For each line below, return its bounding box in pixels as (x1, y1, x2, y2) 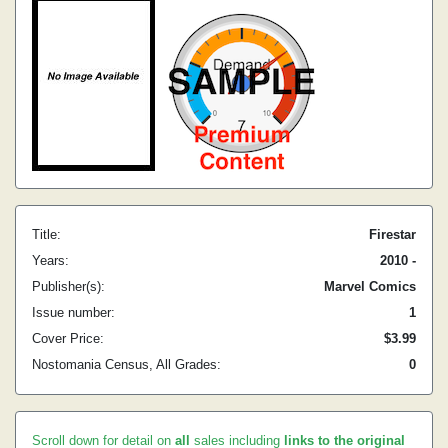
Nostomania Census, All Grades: (32, 357, 221, 372)
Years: (32, 253, 69, 268)
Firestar (369, 227, 416, 242)
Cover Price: (32, 331, 104, 346)
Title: (32, 227, 61, 242)
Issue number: (32, 305, 115, 320)
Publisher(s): (32, 279, 105, 294)
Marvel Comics (324, 279, 416, 294)
